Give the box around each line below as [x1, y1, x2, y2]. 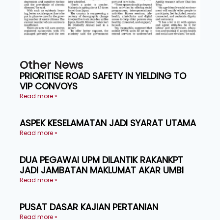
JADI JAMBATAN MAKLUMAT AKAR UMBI [20, 164, 184, 176]
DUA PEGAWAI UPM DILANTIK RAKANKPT [20, 153, 183, 166]
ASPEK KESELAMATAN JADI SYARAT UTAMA [20, 116, 196, 129]
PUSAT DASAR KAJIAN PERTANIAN [20, 200, 158, 213]
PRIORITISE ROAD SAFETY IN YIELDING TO [20, 69, 186, 82]
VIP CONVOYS [20, 80, 78, 92]
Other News [20, 57, 83, 73]
